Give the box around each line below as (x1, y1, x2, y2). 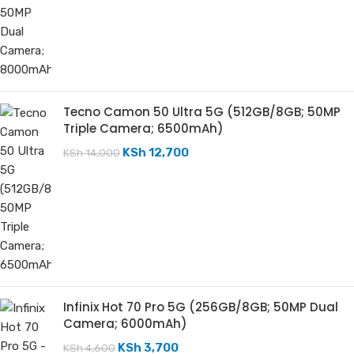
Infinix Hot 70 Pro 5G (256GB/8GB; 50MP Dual (63, 299, 338, 315)
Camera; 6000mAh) (63, 315, 187, 332)
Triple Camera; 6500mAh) (63, 120, 224, 137)
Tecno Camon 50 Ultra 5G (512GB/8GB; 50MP (63, 104, 341, 120)
